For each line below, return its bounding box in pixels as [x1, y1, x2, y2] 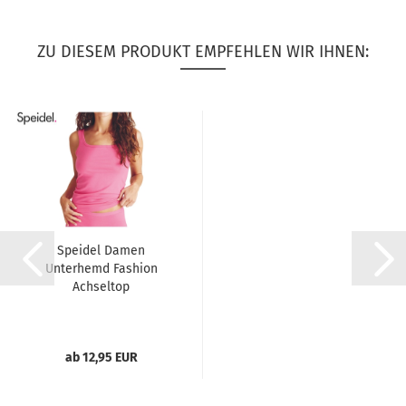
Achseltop [72, 279, 130, 295]
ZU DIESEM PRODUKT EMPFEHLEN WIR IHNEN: [37, 42, 369, 62]
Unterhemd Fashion [44, 261, 158, 276]
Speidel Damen [57, 243, 145, 258]
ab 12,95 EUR [64, 350, 138, 365]
